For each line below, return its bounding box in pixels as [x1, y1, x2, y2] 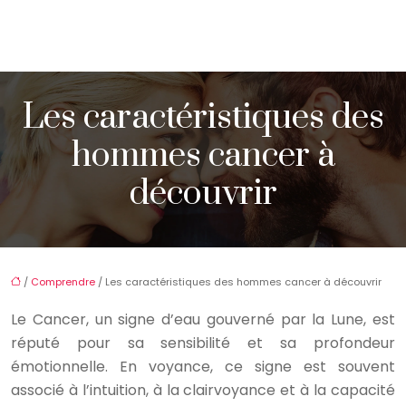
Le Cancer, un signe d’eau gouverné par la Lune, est [11, 309, 395, 330]
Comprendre [31, 275, 95, 289]
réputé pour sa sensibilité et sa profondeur [11, 333, 395, 353]
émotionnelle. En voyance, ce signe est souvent [11, 356, 395, 377]
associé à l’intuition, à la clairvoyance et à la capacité [11, 380, 395, 401]
